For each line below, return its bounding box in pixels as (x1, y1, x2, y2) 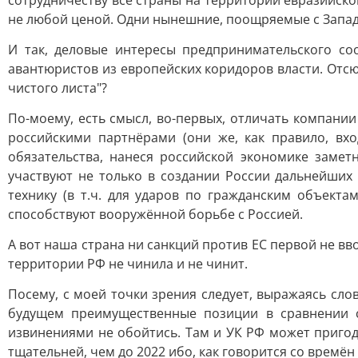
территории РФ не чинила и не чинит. (8, 255, 248, 272)
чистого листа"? (8, 79, 107, 97)
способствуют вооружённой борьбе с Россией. (8, 205, 303, 223)
